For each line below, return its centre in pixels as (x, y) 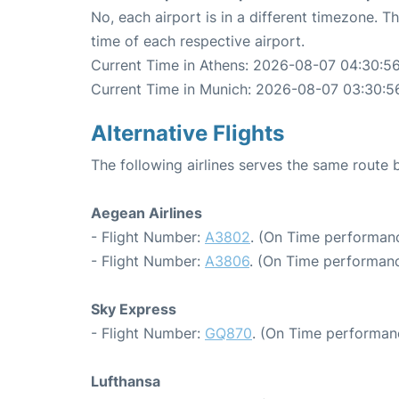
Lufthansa (126, 382)
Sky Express (134, 309)
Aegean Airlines (147, 213)
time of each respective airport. (198, 41)
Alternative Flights (187, 134)
